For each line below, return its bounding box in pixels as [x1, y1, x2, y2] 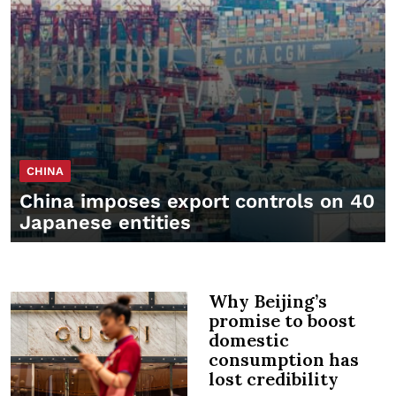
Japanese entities [19, 210, 191, 233]
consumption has [209, 347, 359, 370]
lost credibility [209, 367, 339, 390]
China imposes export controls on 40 [19, 189, 375, 212]
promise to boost [209, 308, 355, 331]
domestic [209, 328, 289, 351]
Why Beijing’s [209, 289, 327, 312]
